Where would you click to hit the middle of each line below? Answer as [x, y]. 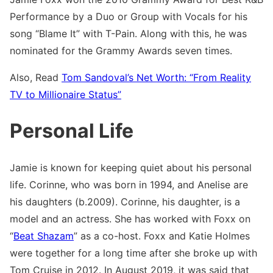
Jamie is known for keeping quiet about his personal [131, 167]
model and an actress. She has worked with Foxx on [130, 218]
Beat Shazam [44, 236]
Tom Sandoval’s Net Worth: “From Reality [156, 78]
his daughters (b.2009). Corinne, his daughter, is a [125, 201]
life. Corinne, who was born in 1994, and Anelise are [129, 184]
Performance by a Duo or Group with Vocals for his [129, 17]
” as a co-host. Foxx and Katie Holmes [162, 236]
